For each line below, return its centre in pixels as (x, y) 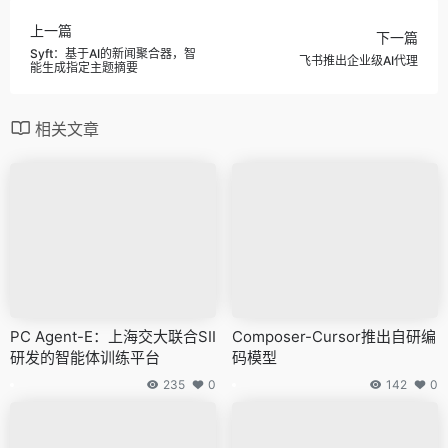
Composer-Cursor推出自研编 (334, 336)
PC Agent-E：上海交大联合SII (113, 336)
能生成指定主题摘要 (84, 67)
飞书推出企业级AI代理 (358, 60)
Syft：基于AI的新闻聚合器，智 (113, 53)
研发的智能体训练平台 (85, 357)
